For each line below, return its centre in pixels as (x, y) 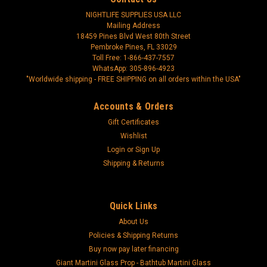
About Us (133, 221)
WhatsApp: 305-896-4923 (133, 68)
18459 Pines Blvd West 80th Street (133, 36)
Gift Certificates (133, 122)
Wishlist (133, 136)
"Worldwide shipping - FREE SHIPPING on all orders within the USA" (133, 79)
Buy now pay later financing (133, 249)
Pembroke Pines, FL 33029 (133, 47)
